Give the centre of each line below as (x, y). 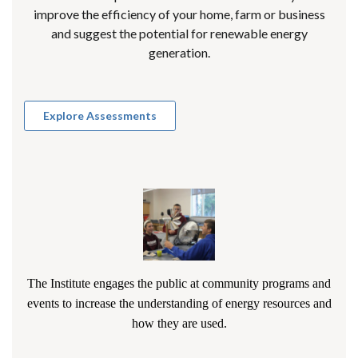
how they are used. (179, 323)
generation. (179, 52)
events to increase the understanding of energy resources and (179, 303)
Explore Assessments (100, 115)
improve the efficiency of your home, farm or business (179, 14)
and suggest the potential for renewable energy (179, 33)
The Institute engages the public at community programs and (179, 283)
